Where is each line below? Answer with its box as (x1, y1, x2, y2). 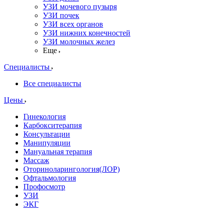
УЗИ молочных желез (43, 37, 115, 46)
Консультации (23, 130, 70, 138)
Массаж (23, 156, 49, 164)
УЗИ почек (43, 11, 79, 19)
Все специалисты (23, 79, 81, 88)
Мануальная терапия (23, 147, 92, 156)
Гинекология (23, 112, 66, 121)
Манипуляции (23, 139, 71, 147)
